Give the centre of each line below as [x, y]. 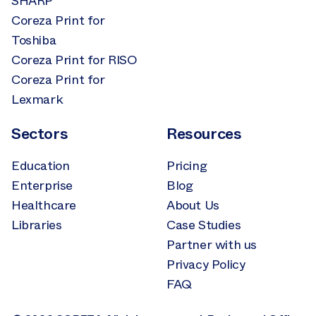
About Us [193, 205]
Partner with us [212, 244]
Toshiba [34, 40]
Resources [204, 133]
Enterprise [42, 185]
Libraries [37, 225]
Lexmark [37, 99]
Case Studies [204, 225]
